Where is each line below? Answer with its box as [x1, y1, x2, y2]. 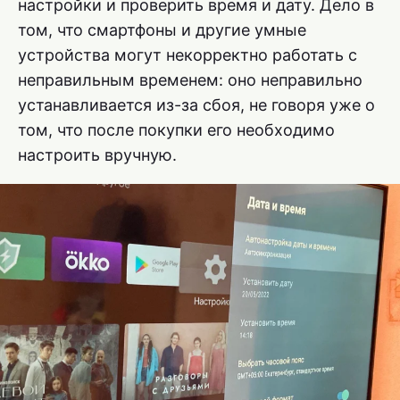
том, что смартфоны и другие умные [18, 21, 306, 39]
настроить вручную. [18, 146, 177, 164]
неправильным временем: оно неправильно [18, 71, 362, 89]
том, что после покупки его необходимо [18, 121, 335, 139]
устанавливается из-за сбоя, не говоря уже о [18, 96, 375, 114]
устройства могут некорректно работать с [18, 46, 357, 64]
